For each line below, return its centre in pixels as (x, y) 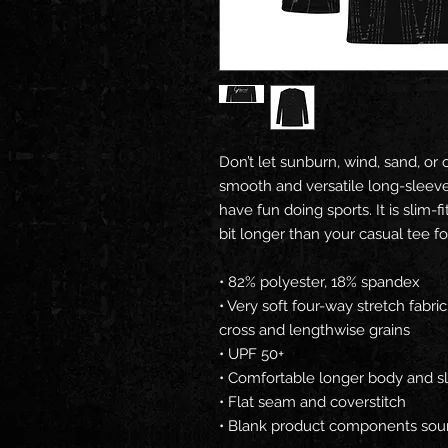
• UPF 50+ (251, 354)
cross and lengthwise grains (314, 330)
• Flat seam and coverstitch (312, 402)
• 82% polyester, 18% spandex (319, 282)
